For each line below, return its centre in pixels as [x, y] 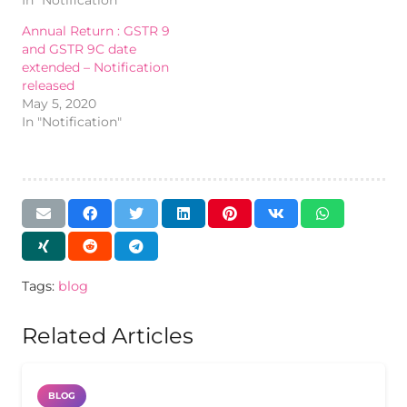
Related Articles [108, 336]
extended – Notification [95, 67]
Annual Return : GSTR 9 [96, 30]
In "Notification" [72, 121]
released [48, 85]
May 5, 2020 [59, 103]
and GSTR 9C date [79, 49]
